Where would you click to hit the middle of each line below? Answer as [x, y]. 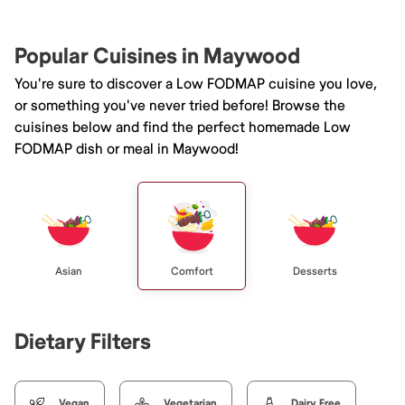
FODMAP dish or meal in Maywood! [127, 149]
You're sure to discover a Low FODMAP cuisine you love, [196, 84]
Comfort [192, 271]
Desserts [315, 271]
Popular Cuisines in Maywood [157, 56]
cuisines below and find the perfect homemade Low [183, 127]
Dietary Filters [83, 342]
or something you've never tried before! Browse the [180, 105]
